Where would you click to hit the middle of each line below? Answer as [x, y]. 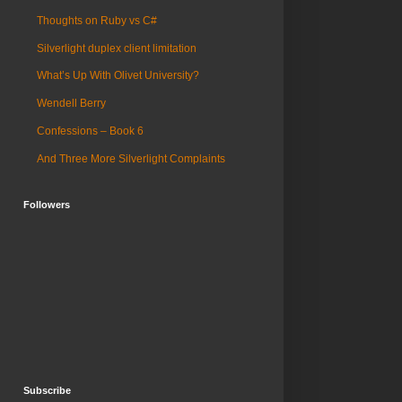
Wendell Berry [71, 104]
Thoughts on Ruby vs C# [97, 20]
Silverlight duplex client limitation [117, 48]
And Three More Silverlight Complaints [131, 158]
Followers [47, 205]
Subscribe [47, 391]
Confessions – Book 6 [90, 131]
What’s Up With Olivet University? [118, 76]
